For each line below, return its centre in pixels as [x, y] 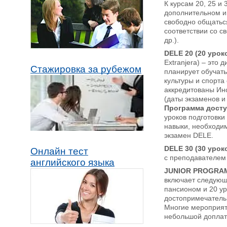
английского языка [72, 162]
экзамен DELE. [189, 135]
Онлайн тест [59, 151]
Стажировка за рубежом [86, 69]
